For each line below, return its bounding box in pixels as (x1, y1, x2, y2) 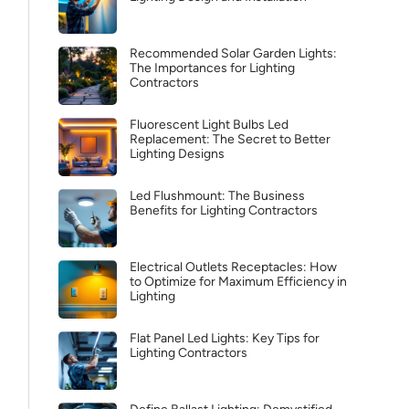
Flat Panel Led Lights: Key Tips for (130, 330, 320, 346)
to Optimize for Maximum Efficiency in (130, 274, 347, 289)
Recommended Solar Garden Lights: (130, 46, 337, 61)
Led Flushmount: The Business (130, 188, 305, 204)
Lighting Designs (130, 146, 225, 162)
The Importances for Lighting (130, 60, 295, 76)
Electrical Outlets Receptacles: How (130, 259, 337, 275)
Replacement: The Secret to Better (130, 131, 330, 147)
